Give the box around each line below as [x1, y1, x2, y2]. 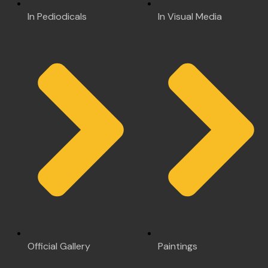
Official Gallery [28, 239, 90, 252]
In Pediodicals [28, 10, 87, 23]
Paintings [158, 239, 197, 252]
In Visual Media [158, 10, 222, 23]
